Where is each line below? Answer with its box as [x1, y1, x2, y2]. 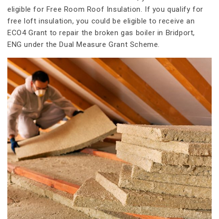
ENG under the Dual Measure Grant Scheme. [7, 40, 160, 49]
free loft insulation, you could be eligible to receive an [7, 16, 195, 25]
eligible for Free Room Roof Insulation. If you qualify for [7, 4, 203, 14]
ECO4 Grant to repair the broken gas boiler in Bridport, [7, 28, 196, 37]
